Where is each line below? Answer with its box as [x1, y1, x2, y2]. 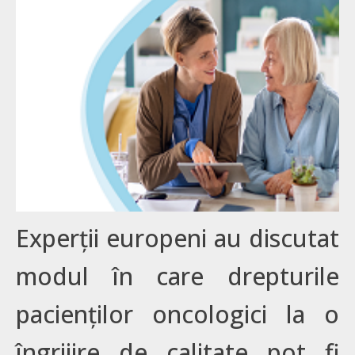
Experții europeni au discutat [16, 221, 339, 254]
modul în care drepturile [16, 259, 339, 292]
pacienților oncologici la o [16, 297, 339, 330]
